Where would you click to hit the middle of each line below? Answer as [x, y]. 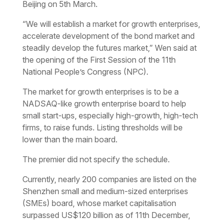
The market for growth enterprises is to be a [100, 91]
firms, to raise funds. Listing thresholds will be [102, 127]
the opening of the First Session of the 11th [99, 59]
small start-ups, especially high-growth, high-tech [110, 115]
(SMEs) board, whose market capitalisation [99, 203]
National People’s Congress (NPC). [85, 71]
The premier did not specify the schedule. [96, 159]
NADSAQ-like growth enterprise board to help [104, 103]
